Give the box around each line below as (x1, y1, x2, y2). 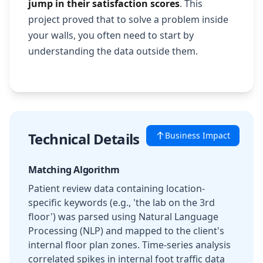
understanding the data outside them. (28, 45, 198, 58)
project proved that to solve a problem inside (28, 13, 228, 26)
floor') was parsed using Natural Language (28, 210, 218, 223)
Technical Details (28, 129, 140, 149)
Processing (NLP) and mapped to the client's (28, 224, 224, 237)
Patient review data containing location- (28, 182, 205, 195)
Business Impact (165, 130, 230, 141)
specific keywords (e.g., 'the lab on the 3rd (28, 196, 215, 209)
